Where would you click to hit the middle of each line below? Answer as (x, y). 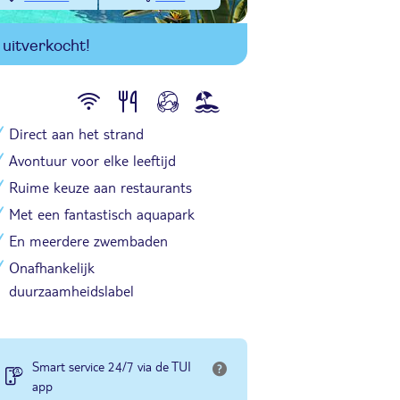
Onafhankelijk (52, 267)
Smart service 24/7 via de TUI (112, 366)
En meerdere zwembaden (88, 241)
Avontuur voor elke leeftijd (92, 160)
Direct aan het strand (76, 133)
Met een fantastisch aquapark (102, 214)
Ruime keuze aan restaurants (100, 187)
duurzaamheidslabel (71, 291)
